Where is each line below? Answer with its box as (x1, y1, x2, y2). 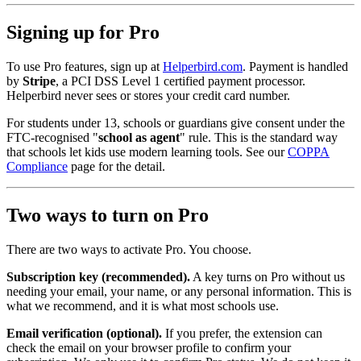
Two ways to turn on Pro (6, 204, 209, 226)
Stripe (23, 73, 56, 88)
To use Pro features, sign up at (6, 59, 163, 73)
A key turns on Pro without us (190, 269, 345, 284)
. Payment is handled (243, 59, 348, 73)
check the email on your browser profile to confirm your (6, 340, 291, 355)
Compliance (6, 159, 68, 173)
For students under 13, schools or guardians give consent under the (6, 115, 345, 130)
